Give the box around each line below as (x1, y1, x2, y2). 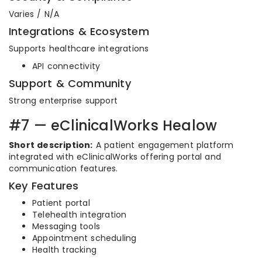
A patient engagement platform (92, 139, 234, 151)
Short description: (9, 139, 93, 151)
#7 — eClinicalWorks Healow (9, 116, 218, 135)
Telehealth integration (32, 209, 127, 220)
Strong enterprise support (9, 95, 118, 106)
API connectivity (32, 60, 101, 72)
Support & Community (9, 76, 131, 91)
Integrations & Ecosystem (9, 24, 149, 39)
